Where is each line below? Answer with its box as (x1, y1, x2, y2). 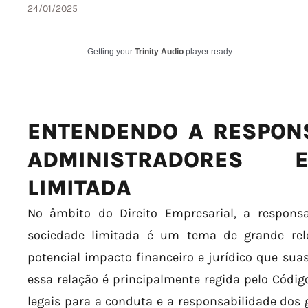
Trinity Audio (135, 47, 184, 56)
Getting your (87, 47, 135, 56)
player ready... (184, 47, 238, 56)
